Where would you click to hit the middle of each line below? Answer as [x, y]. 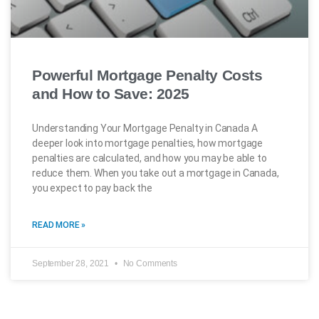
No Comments [149, 263]
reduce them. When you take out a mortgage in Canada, [156, 173]
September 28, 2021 [72, 263]
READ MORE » [59, 225]
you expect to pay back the [92, 188]
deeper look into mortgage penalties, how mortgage [148, 143]
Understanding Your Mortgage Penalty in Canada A [145, 128]
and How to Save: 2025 [111, 94]
